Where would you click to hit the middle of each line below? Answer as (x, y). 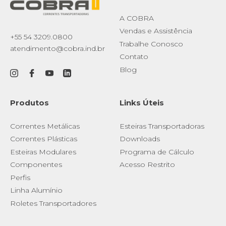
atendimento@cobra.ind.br (58, 48)
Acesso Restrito (147, 164)
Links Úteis (142, 103)
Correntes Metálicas (45, 126)
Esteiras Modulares (43, 152)
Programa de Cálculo (157, 152)
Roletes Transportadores (53, 203)
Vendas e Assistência (156, 31)
